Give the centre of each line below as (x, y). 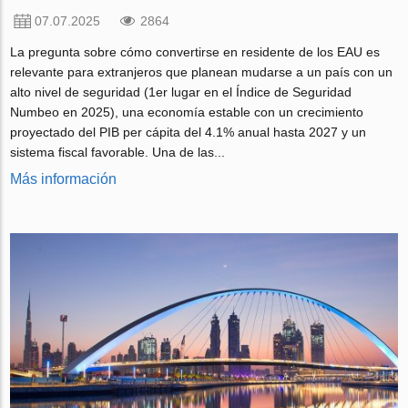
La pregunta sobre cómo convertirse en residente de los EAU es (195, 52)
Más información (64, 179)
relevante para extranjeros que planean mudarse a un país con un (202, 72)
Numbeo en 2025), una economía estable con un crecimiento (187, 112)
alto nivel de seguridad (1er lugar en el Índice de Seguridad (181, 92)
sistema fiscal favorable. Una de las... (118, 153)
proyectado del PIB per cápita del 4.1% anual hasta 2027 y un (189, 133)
